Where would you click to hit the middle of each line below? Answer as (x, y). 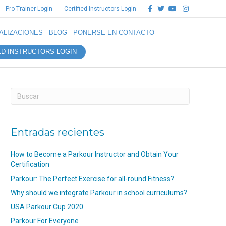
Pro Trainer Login (29, 9)
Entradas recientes (58, 132)
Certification (30, 164)
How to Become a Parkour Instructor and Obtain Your (95, 154)
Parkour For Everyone (45, 221)
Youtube (175, 6)
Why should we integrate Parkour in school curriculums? (99, 193)
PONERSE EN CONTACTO (114, 33)
